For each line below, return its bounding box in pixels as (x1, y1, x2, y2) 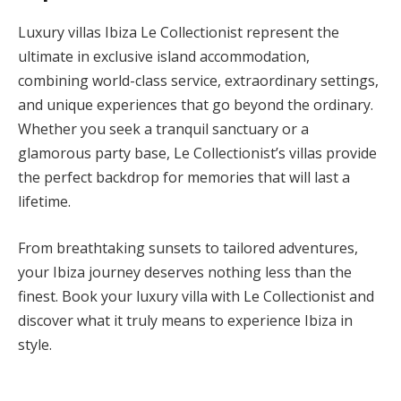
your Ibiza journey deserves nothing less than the (18, 261, 352, 282)
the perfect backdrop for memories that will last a (18, 167, 350, 188)
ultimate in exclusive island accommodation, (18, 47, 310, 67)
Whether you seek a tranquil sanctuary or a (18, 119, 309, 140)
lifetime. (18, 192, 71, 212)
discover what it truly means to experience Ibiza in (18, 310, 353, 330)
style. (18, 334, 52, 354)
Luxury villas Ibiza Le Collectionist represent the (18, 22, 339, 43)
